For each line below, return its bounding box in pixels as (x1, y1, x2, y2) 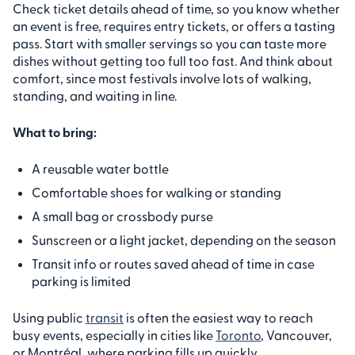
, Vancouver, (261, 326, 332, 342)
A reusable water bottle (32, 160, 169, 176)
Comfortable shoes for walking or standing (32, 184, 281, 200)
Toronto (216, 326, 261, 342)
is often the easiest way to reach (124, 309, 313, 325)
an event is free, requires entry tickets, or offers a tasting (13, 17, 335, 33)
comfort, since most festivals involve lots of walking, (13, 70, 311, 86)
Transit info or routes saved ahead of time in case (32, 255, 315, 271)
